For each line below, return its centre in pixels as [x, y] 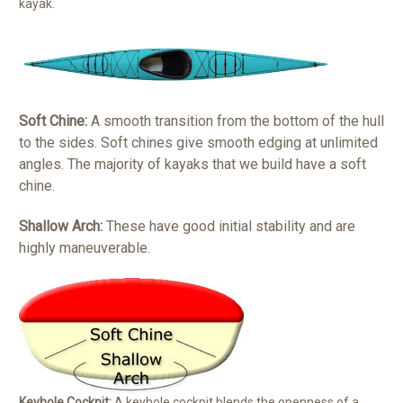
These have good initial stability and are [231, 227]
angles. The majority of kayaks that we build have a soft [193, 165]
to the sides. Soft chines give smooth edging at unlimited [198, 143]
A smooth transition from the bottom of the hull [237, 121]
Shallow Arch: [63, 227]
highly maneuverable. [85, 248]
